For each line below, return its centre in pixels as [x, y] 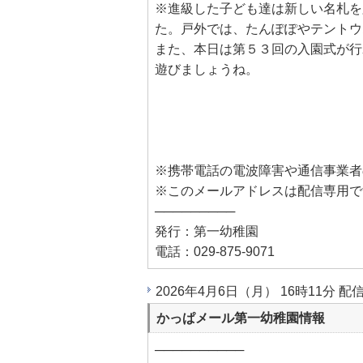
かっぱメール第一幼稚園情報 [241, 318]
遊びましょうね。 [207, 69]
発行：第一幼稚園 [207, 231]
